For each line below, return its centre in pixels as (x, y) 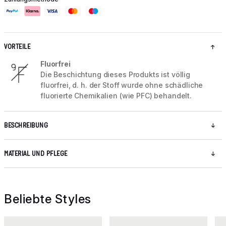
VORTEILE (17, 47)
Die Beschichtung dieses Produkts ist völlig (115, 75)
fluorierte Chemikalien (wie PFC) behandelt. (116, 96)
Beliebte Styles (48, 199)
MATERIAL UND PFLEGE (36, 154)
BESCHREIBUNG (26, 126)
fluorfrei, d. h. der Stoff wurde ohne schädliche (122, 85)
